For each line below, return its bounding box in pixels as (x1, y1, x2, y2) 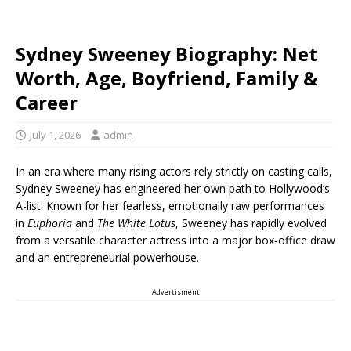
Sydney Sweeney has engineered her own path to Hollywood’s (16, 181, 330, 196)
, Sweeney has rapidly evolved (175, 215, 327, 230)
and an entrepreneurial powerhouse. (16, 250, 199, 265)
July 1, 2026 (30, 128, 81, 142)
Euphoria (27, 215, 72, 230)
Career (16, 89, 78, 115)
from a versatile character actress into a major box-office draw (16, 233, 335, 248)
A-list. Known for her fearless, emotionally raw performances (16, 198, 324, 213)
